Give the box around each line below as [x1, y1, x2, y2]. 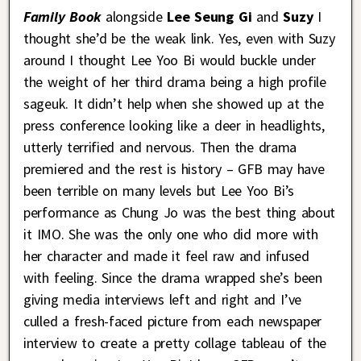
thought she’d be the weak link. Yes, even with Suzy [23, 28, 335, 48]
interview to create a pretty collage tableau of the [23, 333, 327, 352]
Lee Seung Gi [162, 6, 252, 26]
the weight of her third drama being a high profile [23, 72, 326, 91]
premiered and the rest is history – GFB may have [23, 159, 325, 178]
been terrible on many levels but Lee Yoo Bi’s [23, 180, 294, 200]
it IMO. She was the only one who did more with [23, 224, 318, 243]
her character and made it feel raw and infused [23, 246, 309, 265]
